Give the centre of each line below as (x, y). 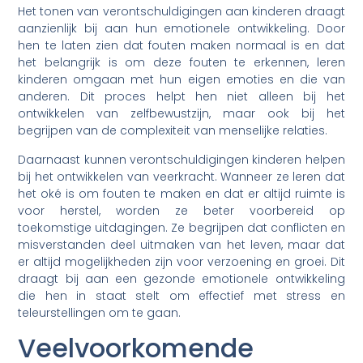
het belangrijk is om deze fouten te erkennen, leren (181, 63)
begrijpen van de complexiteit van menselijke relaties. (173, 131)
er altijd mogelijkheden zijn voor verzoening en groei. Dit (181, 261)
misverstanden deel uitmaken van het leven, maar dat (181, 244)
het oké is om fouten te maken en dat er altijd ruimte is (181, 193)
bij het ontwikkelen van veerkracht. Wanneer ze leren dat (181, 176)
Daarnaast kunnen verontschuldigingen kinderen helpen (181, 159)
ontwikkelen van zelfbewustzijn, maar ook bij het (181, 114)
